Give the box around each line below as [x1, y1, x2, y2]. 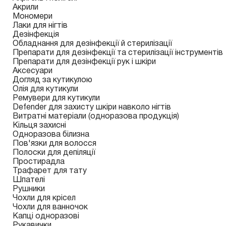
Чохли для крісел [13, 195, 76, 202]
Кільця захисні [13, 122, 66, 129]
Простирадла [13, 158, 65, 165]
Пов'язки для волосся [13, 140, 96, 147]
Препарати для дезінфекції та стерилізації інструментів [13, 49, 223, 56]
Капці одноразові [13, 213, 79, 220]
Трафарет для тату [13, 167, 87, 175]
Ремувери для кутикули [13, 95, 100, 102]
